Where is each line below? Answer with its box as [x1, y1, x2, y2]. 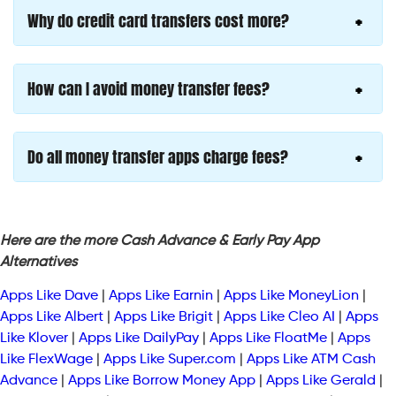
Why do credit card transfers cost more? [27, 9, 289, 34]
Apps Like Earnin [109, 289, 213, 304]
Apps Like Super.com [103, 353, 236, 368]
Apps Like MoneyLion [224, 289, 359, 304]
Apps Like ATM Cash [247, 353, 376, 368]
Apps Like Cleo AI [224, 310, 335, 325]
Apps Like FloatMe [209, 331, 327, 346]
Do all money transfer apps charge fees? [27, 145, 288, 170]
